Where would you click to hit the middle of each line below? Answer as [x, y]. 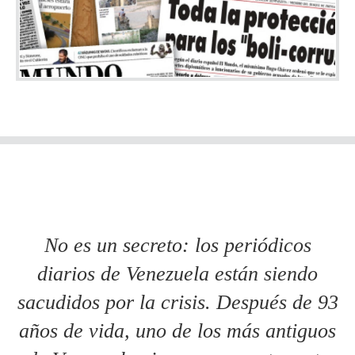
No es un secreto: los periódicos [177, 245]
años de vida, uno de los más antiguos [177, 330]
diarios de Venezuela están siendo [177, 273]
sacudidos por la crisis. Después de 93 [177, 302]
